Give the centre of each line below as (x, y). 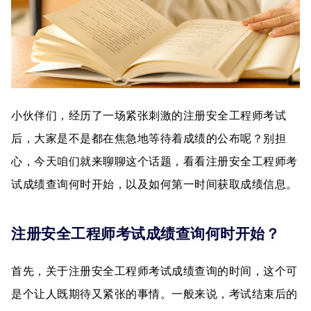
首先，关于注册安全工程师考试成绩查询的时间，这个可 (154, 271)
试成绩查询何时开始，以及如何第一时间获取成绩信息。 (154, 184)
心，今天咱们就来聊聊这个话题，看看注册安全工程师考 (154, 161)
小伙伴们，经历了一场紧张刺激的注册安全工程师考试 (149, 116)
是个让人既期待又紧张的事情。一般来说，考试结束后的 (154, 294)
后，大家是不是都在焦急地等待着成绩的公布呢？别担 (149, 138)
